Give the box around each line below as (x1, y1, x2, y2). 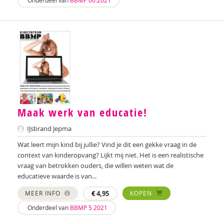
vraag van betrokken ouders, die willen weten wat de (17, 161, 173, 170)
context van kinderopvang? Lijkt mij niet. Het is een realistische (17, 150, 203, 160)
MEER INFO (25, 189, 62, 197)
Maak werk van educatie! (17, 105, 147, 120)
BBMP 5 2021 (70, 203, 107, 212)
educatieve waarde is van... (17, 171, 96, 181)
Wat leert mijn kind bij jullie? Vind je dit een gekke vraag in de (17, 140, 196, 149)
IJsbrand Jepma (25, 124, 71, 133)
